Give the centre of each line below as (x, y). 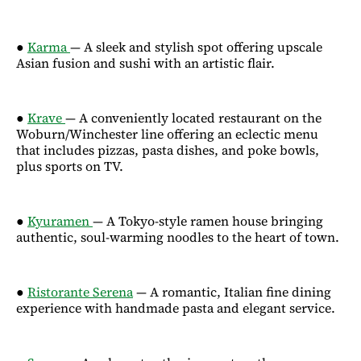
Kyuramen (60, 220)
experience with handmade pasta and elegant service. (176, 307)
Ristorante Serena (80, 291)
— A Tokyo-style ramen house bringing (208, 220)
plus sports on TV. (70, 166)
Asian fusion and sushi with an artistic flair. (145, 62)
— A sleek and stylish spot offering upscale (196, 46)
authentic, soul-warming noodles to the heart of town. (178, 237)
